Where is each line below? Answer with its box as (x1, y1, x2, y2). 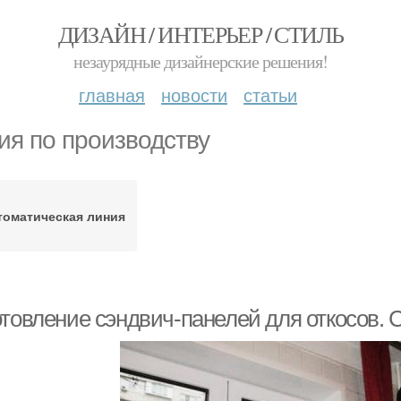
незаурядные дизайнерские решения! (73, 49, 328, 73)
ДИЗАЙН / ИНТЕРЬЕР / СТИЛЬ (57, 19, 344, 49)
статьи (243, 81, 297, 107)
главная (79, 81, 145, 107)
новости (161, 81, 227, 107)
